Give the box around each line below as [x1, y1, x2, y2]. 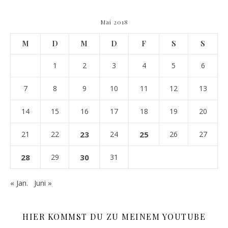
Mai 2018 [100, 17, 128, 26]
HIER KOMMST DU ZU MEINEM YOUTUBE [22, 211, 206, 222]
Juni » [34, 177, 52, 188]
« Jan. [10, 177, 28, 188]
